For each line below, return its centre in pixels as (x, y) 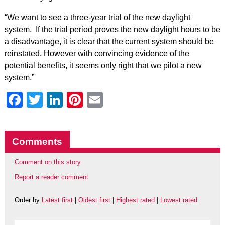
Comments (37, 141)
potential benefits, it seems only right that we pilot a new (103, 66)
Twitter (66, 100)
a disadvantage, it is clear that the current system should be (109, 41)
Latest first (57, 200)
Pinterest (115, 100)
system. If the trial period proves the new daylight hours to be (112, 29)
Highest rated (135, 200)
